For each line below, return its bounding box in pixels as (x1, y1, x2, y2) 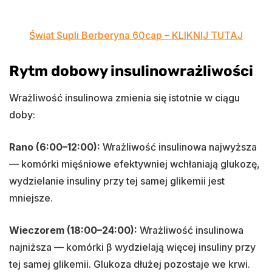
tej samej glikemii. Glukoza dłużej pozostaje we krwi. (9, 257, 250, 270)
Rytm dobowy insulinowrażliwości (9, 62, 253, 80)
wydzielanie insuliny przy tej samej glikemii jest (9, 174, 225, 187)
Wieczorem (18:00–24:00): (9, 223, 137, 236)
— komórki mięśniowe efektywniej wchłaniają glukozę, (9, 157, 260, 170)
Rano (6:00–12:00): (9, 140, 100, 153)
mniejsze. (9, 191, 53, 204)
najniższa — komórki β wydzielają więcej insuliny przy (9, 240, 256, 253)
